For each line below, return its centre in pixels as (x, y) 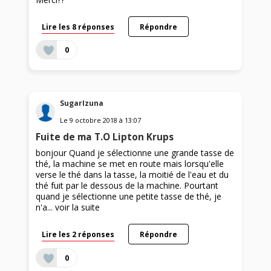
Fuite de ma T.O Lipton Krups (105, 137)
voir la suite (78, 207)
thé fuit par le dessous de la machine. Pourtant (127, 186)
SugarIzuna (82, 103)
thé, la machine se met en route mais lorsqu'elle (130, 164)
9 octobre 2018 (94, 120)
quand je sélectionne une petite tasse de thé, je (129, 197)
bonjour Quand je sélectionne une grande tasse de (135, 153)
